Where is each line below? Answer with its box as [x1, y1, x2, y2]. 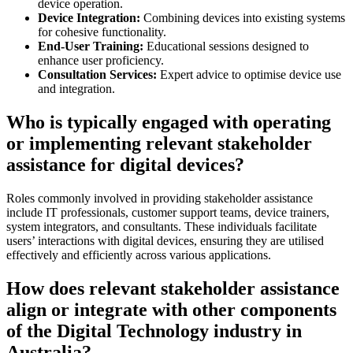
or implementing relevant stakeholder [6, 133, 312, 154]
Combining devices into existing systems [140, 11, 345, 25]
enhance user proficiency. [38, 54, 164, 68]
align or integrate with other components [6, 299, 336, 320]
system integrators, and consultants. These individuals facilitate [6, 219, 317, 233]
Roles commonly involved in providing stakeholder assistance [6, 191, 313, 205]
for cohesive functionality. [38, 25, 166, 39]
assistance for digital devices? [6, 154, 244, 176]
